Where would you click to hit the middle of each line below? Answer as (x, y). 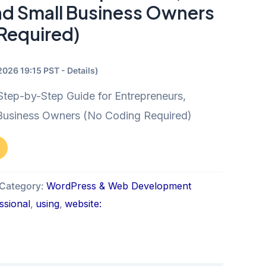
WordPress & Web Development (119, 186)
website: (83, 204)
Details (81, 70)
